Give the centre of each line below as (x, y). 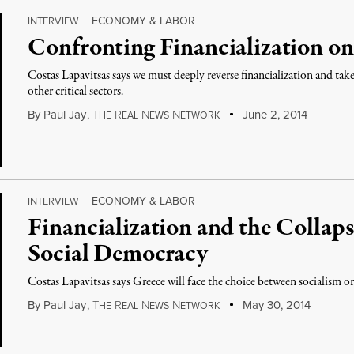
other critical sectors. (76, 92)
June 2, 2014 (273, 114)
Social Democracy (118, 254)
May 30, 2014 (275, 305)
